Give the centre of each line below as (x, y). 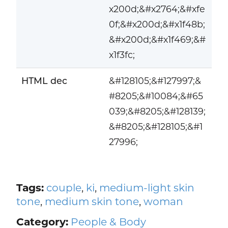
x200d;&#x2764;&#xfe (157, 9)
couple (64, 187)
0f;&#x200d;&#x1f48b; (157, 24)
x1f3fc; (122, 55)
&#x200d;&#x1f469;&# (157, 40)
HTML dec (44, 81)
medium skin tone (92, 201)
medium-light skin (147, 187)
